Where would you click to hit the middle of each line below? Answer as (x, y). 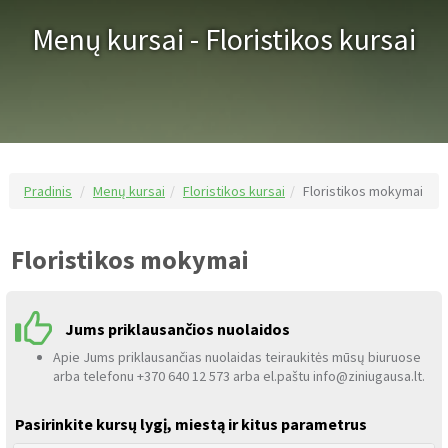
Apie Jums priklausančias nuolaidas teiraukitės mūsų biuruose (237, 357)
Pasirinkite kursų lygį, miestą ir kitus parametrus (191, 424)
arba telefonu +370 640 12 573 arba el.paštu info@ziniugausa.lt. (239, 376)
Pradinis (48, 190)
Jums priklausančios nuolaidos (177, 329)
